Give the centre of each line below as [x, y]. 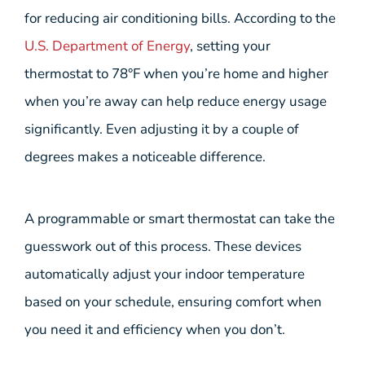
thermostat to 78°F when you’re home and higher [176, 73]
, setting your [230, 46]
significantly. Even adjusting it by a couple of [162, 129]
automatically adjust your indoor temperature [165, 275]
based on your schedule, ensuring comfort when [173, 302]
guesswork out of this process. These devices [163, 247]
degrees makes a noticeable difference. [145, 156]
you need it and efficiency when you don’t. [155, 330]
